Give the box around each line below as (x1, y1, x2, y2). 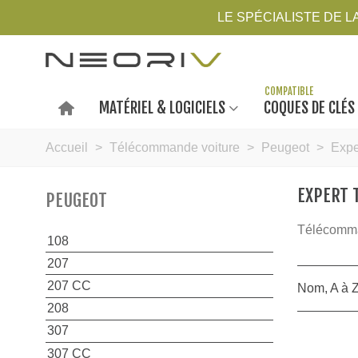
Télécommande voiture (109, 141, 240, 154)
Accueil (46, 141, 88, 154)
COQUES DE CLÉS (264, 98, 356, 117)
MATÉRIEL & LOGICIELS (99, 98, 226, 117)
